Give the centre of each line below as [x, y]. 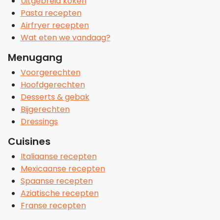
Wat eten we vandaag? [65, 38]
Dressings [39, 122]
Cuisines [29, 142]
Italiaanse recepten [58, 157]
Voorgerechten [50, 73]
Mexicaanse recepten [63, 169]
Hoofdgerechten [53, 85]
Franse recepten [53, 206]
